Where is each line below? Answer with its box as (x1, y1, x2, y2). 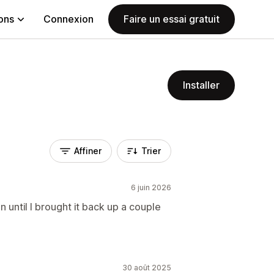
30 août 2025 (122, 263, 171, 272)
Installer (183, 79, 220, 91)
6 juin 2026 (131, 183, 171, 192)
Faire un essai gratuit (124, 13, 220, 25)
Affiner (74, 146, 102, 156)
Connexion (43, 13, 94, 25)
